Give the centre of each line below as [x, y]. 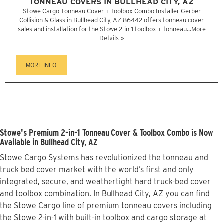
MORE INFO [41, 65]
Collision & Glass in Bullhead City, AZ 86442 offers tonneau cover [111, 20]
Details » [111, 38]
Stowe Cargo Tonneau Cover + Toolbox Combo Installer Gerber [111, 11]
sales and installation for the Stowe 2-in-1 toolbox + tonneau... [104, 29]
